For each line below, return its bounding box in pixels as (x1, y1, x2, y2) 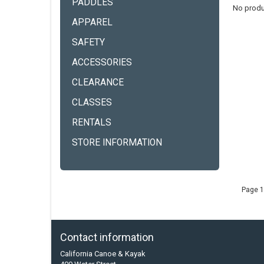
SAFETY (72, 37, 105, 48)
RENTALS (72, 117, 111, 128)
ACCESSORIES (72, 57, 132, 68)
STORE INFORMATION (72, 137, 162, 148)
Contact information (60, 231, 154, 243)
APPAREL (72, 17, 113, 28)
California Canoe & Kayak (60, 249, 146, 258)
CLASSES (72, 97, 112, 108)
